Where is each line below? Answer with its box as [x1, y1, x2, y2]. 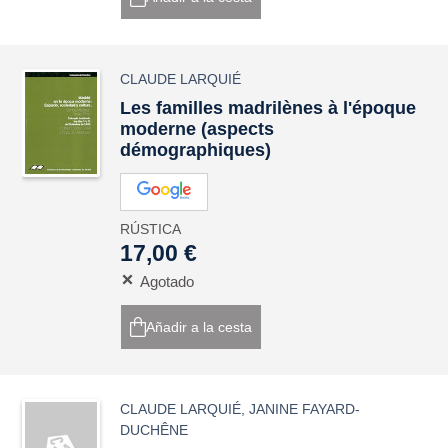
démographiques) [120, 140, 272, 160]
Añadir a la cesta [146, 319, 253, 335]
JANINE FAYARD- [249, 401, 361, 417]
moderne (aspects [120, 119, 275, 139]
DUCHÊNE [120, 422, 189, 438]
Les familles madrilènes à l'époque [120, 98, 417, 118]
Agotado [140, 273, 195, 290]
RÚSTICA [120, 221, 182, 237]
